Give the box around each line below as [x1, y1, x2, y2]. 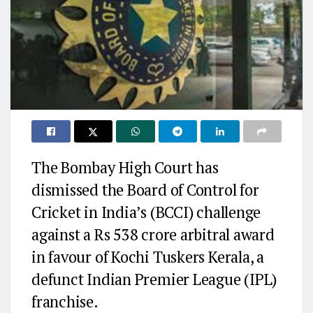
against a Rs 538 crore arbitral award [31, 224, 275, 245]
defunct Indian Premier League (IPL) [31, 268, 277, 289]
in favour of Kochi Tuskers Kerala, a [31, 246, 264, 267]
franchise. [31, 291, 99, 312]
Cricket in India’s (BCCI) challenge [31, 201, 261, 222]
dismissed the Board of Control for [31, 179, 259, 200]
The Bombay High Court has [31, 156, 219, 177]
